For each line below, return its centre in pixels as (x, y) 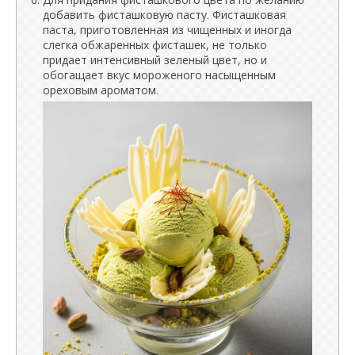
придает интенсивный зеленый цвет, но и (155, 59)
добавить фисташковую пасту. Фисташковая (164, 14)
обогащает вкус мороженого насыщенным (159, 74)
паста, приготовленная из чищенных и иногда (167, 29)
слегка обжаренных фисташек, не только (155, 44)
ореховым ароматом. (101, 90)
